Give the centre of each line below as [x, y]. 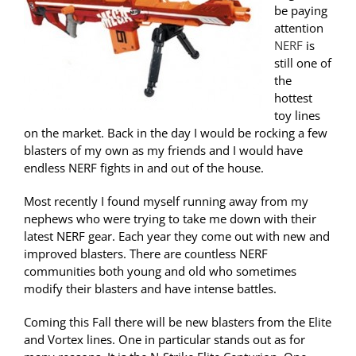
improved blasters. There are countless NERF [146, 254]
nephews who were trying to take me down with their [170, 219]
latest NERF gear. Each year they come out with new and [177, 236]
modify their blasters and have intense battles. [150, 289]
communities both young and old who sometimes [160, 271]
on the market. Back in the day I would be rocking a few [176, 133]
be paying [301, 11]
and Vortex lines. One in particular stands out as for [164, 340]
